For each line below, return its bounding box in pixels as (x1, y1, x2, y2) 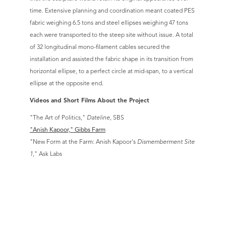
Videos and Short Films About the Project (30, 96, 149, 104)
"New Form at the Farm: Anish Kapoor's (30, 138, 137, 146)
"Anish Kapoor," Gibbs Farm (30, 126, 105, 134)
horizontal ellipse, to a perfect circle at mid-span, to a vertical (30, 67, 193, 75)
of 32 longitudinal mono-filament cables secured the (30, 43, 170, 51)
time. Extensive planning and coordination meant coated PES (30, 7, 195, 15)
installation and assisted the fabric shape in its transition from (30, 55, 193, 63)
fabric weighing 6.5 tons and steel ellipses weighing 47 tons (30, 19, 188, 27)
